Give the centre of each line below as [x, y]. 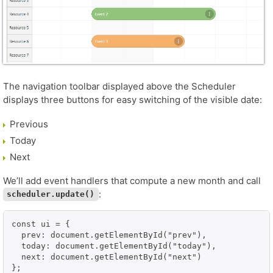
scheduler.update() [51, 194]
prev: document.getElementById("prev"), [109, 235]
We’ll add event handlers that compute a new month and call [132, 180]
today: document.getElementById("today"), [114, 246]
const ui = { [41, 224]
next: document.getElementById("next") [107, 257]
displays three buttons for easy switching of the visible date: [133, 99]
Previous [29, 124]
